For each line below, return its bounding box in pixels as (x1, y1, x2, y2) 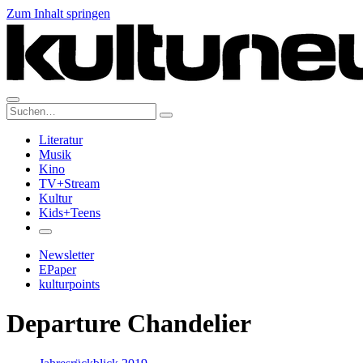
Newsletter (39, 248, 94, 262)
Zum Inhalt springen (6, 6, 110, 20)
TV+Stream (39, 177, 100, 190)
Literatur (39, 133, 83, 147)
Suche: (6, 102, 41, 116)
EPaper (39, 263, 76, 276)
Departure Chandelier (6, 309, 251, 339)
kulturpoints (39, 277, 100, 291)
